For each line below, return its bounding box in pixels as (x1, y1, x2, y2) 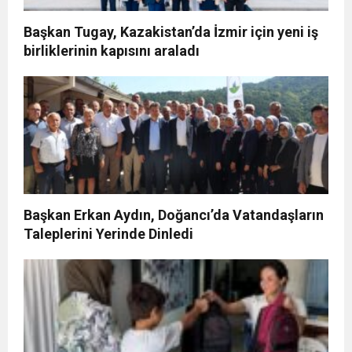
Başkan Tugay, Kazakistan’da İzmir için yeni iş (24, 24, 318, 40)
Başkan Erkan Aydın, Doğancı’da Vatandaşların (24, 207, 324, 223)
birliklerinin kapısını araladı (24, 42, 200, 59)
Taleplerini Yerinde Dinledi (24, 225, 193, 242)
